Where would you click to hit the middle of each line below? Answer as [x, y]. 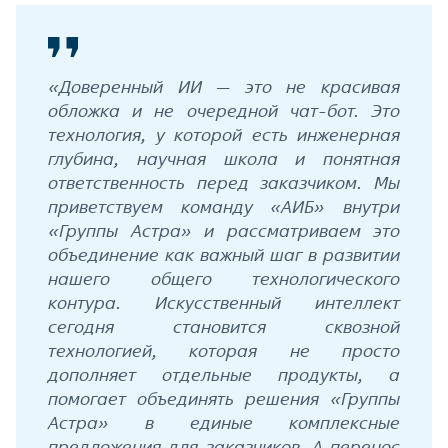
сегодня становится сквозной [224, 326]
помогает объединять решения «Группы [224, 398]
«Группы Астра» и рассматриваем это [224, 230]
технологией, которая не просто [224, 350]
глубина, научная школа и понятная [224, 158]
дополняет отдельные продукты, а [224, 374]
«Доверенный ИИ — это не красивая [224, 86]
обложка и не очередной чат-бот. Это [224, 110]
